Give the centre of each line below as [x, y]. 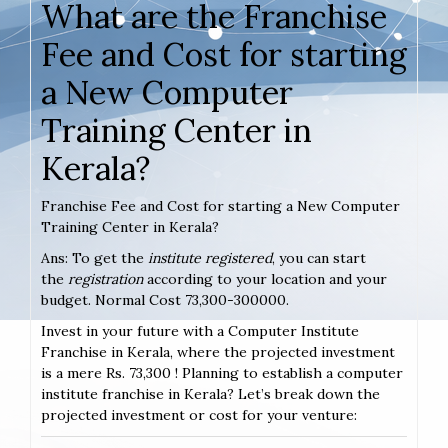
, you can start [319, 257]
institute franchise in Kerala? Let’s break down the [210, 393]
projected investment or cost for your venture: [199, 414]
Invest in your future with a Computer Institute [200, 330]
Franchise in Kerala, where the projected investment [218, 351]
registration [105, 278]
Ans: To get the [94, 257]
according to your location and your [265, 278]
